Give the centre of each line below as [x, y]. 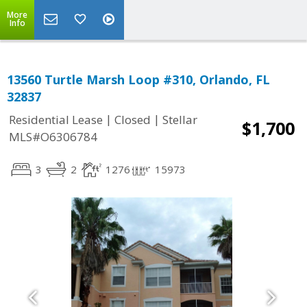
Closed [133, 120]
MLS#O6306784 [53, 137]
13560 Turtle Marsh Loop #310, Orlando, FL [138, 79]
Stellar [180, 120]
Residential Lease [56, 120]
